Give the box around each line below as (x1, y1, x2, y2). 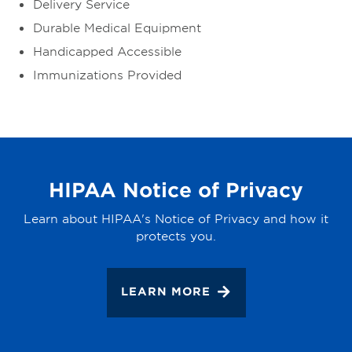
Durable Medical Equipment (33, 20, 201, 35)
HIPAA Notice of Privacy (49, 178, 303, 202)
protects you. (136, 228, 216, 244)
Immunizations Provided (33, 67, 181, 82)
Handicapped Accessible (33, 43, 181, 59)
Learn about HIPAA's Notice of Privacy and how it (24, 211, 328, 226)
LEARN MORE (120, 284, 211, 299)
